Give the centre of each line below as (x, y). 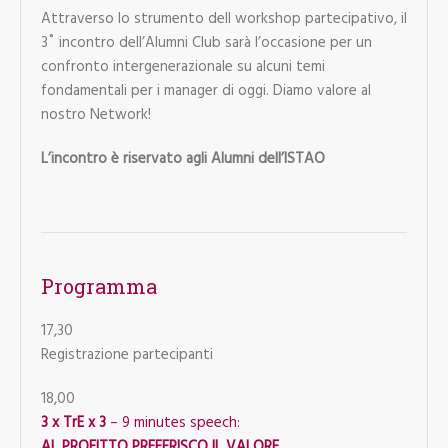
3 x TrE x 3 (73, 422)
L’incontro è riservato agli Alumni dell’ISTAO (182, 158)
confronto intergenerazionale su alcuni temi (182, 66)
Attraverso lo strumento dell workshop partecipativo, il (223, 18)
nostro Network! (95, 114)
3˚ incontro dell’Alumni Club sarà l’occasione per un (206, 42)
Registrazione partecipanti (126, 354)
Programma (98, 285)
